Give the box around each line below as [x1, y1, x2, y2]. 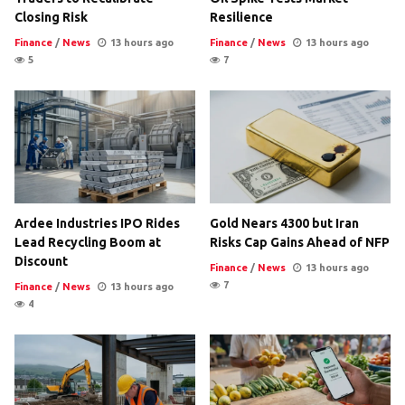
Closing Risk [14, 9, 88, 24]
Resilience [210, 9, 273, 24]
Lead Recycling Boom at [14, 234, 161, 250]
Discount [14, 253, 68, 268]
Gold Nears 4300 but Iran [210, 215, 359, 231]
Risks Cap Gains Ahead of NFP [210, 234, 390, 250]
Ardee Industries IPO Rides [14, 215, 180, 231]
